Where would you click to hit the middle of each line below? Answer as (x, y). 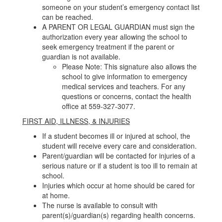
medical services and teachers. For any (124, 86)
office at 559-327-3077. (99, 106)
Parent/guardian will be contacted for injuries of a (119, 156)
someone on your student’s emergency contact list (121, 7)
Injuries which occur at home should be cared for (118, 185)
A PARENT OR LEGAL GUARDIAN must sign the (118, 27)
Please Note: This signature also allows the (129, 66)
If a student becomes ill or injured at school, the (116, 136)
